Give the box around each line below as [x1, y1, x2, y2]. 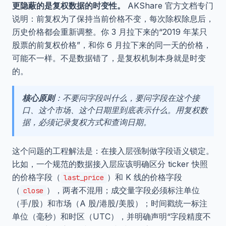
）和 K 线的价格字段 [107, 172, 182, 183]
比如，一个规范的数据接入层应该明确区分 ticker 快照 [12, 159, 208, 169]
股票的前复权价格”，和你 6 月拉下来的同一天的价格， [12, 40, 211, 50]
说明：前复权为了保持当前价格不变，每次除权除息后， [12, 14, 214, 24]
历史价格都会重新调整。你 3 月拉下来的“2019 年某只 [12, 27, 207, 37]
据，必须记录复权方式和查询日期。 [22, 117, 151, 128]
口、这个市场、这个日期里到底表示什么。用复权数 [22, 105, 208, 116]
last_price [64, 173, 104, 183]
